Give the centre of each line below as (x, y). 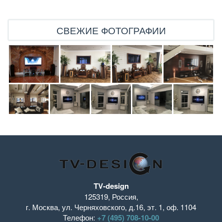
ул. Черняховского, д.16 (103, 207)
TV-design (111, 186)
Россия (124, 196)
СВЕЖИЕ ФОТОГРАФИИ (111, 30)
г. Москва (42, 207)
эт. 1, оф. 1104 (172, 207)
